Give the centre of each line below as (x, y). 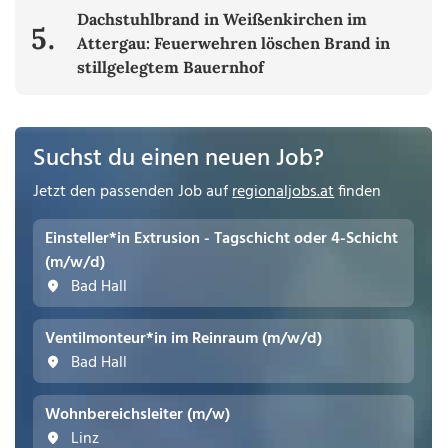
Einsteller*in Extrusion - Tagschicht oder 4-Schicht (222, 238)
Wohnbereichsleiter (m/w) (138, 414)
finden (358, 191)
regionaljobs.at (283, 191)
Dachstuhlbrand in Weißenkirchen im (222, 18)
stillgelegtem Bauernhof (171, 66)
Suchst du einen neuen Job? (179, 158)
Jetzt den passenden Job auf (133, 191)
